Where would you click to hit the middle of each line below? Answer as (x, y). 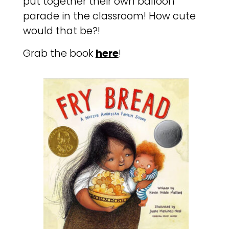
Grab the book (59, 53)
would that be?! (61, 31)
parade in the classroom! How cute (109, 16)
